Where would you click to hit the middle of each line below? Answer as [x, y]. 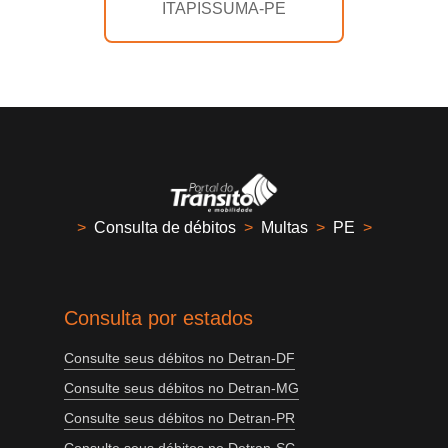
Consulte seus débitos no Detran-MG [181, 388]
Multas [284, 228]
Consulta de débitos [164, 228]
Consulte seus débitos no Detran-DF [179, 358]
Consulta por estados [158, 318]
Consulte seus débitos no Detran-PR [179, 418]
